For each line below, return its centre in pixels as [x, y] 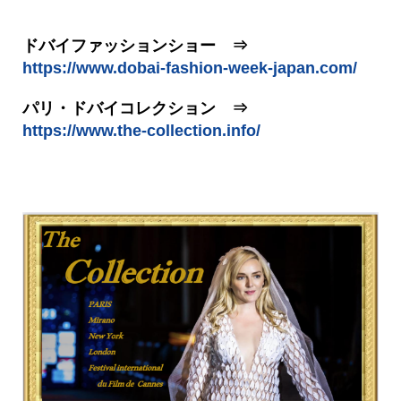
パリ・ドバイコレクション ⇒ [159, 108]
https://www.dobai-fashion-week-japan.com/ [190, 68]
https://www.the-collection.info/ [141, 130]
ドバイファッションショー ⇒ [159, 45]
